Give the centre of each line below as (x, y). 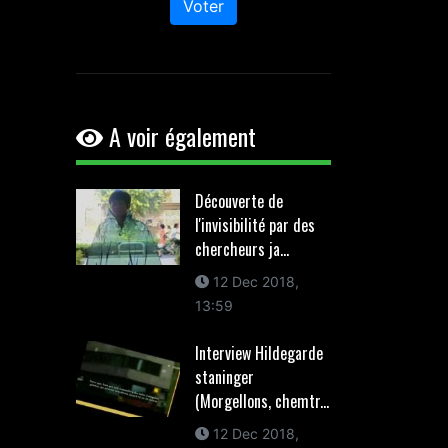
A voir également (179, 136)
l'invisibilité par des (254, 225)
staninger (224, 377)
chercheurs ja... (241, 249)
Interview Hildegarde (258, 353)
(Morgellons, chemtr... (261, 401)
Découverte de (238, 201)
